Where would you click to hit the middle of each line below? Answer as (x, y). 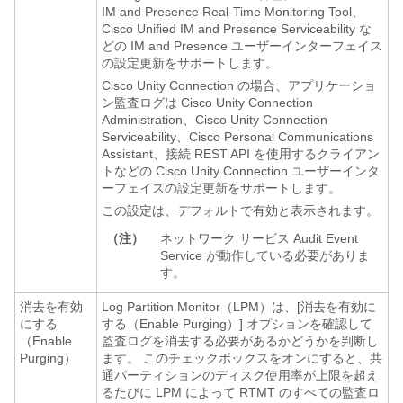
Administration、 (148, 120)
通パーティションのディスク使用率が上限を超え (240, 375)
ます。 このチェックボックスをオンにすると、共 (242, 358)
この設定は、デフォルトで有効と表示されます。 (240, 210)
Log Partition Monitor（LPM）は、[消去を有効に (239, 307)
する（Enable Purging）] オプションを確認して (237, 324)
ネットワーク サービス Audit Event (259, 238)
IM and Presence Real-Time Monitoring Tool (227, 12)
